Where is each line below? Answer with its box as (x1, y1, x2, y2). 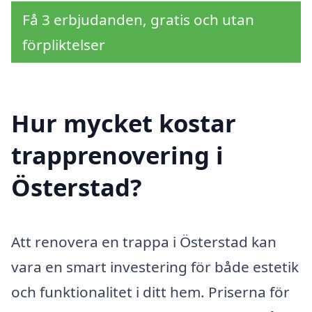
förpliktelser (22, 34, 105, 54)
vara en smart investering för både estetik (11, 257, 299, 277)
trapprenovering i (11, 139, 224, 172)
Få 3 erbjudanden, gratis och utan (22, 9, 254, 29)
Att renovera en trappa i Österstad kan (11, 232, 276, 252)
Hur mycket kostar (11, 107, 236, 140)
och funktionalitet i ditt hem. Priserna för (11, 282, 290, 302)
